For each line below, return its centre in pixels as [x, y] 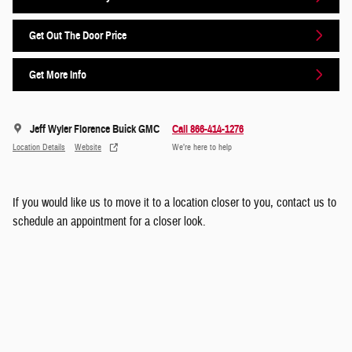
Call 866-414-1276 [208, 129]
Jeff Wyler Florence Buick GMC [95, 129]
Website [88, 148]
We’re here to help [202, 148]
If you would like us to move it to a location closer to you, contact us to [174, 202]
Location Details [39, 148]
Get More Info [58, 75]
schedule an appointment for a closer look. [109, 221]
